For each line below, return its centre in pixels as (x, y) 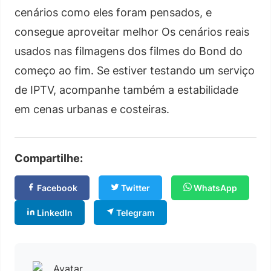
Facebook (56, 188)
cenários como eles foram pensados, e (113, 12)
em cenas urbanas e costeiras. (92, 109)
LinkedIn (54, 212)
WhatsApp (214, 188)
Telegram (135, 212)
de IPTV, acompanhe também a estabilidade (126, 90)
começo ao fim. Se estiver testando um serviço (135, 70)
